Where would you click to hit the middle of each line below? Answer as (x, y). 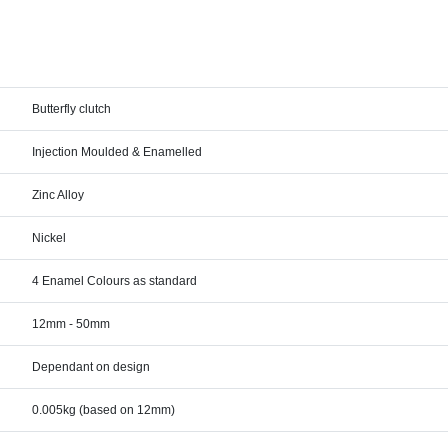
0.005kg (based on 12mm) (104, 410)
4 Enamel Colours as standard (115, 281)
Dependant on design (91, 367)
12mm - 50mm (71, 324)
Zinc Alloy (58, 195)
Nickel (49, 238)
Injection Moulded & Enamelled (117, 152)
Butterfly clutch (72, 109)
